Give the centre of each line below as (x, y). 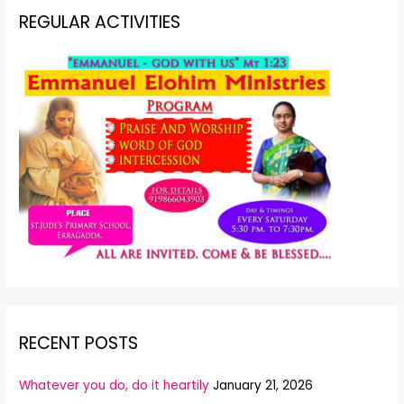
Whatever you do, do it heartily (115, 385)
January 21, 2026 (263, 385)
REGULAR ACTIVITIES (100, 22)
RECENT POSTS (79, 343)
